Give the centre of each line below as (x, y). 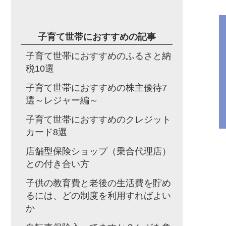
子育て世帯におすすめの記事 (97, 37)
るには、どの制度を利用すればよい (98, 196)
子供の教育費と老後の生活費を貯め (98, 183)
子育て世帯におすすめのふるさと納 (98, 56)
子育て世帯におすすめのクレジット (98, 120)
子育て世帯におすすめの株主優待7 (96, 88)
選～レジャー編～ (62, 100)
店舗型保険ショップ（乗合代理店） (98, 151)
